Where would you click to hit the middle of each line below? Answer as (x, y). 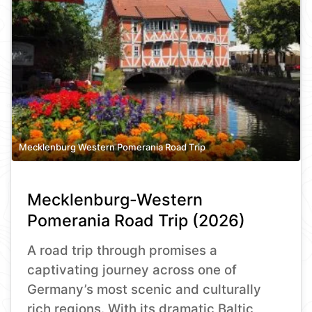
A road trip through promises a (123, 251)
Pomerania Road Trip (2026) (136, 221)
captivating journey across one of (132, 270)
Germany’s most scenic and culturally (145, 290)
